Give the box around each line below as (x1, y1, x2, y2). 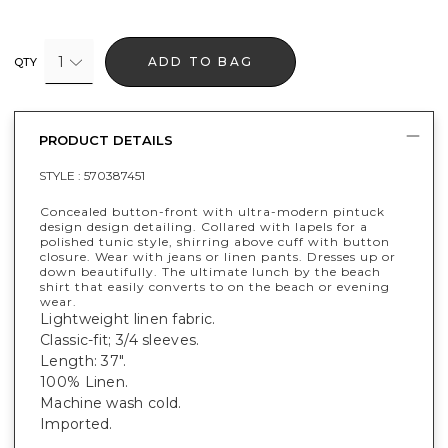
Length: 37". (40, 351, 127, 370)
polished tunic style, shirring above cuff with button (40, 233, 390, 249)
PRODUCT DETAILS (39, 131, 173, 148)
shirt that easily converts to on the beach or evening (40, 278, 390, 294)
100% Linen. (40, 372, 133, 391)
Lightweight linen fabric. (40, 309, 216, 328)
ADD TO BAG (148, 53, 254, 69)
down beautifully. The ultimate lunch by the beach (40, 263, 381, 279)
